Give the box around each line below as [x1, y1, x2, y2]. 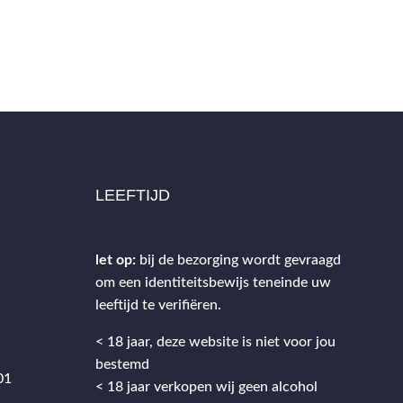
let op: [94, 252, 136, 267]
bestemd [94, 356, 149, 372]
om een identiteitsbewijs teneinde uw [94, 274, 331, 290]
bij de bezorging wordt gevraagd [139, 252, 341, 267]
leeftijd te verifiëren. [94, 297, 221, 312]
